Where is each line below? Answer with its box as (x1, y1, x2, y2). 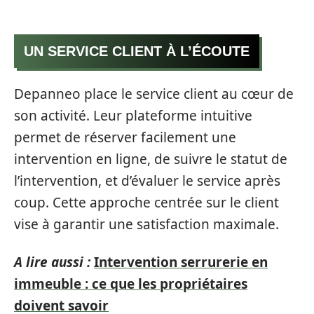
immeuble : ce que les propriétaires (14, 274, 247, 293)
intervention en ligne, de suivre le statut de (14, 150, 287, 168)
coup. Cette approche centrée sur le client (14, 193, 279, 212)
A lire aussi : (14, 252, 90, 271)
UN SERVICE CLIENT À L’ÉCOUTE (24, 43, 250, 59)
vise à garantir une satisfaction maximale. (14, 215, 279, 233)
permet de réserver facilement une (14, 128, 236, 146)
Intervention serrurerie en (94, 252, 268, 271)
